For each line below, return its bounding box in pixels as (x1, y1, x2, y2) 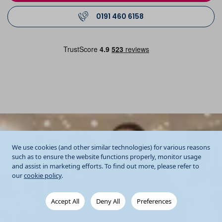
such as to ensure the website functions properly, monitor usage (12, 152, 201, 161)
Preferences (136, 197, 171, 206)
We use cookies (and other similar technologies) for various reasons (12, 143, 210, 152)
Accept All (51, 197, 79, 206)
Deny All (96, 197, 120, 206)
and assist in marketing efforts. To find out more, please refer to (12, 162, 199, 170)
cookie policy (24, 171, 61, 180)
